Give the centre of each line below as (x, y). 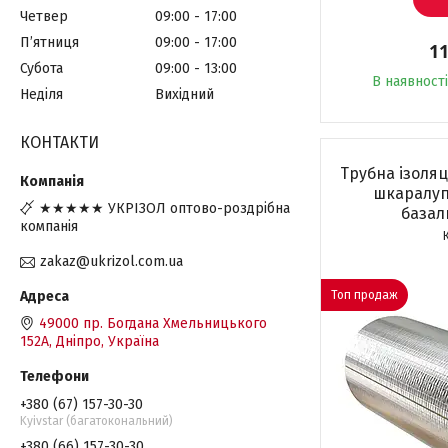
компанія (49, 226)
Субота (41, 68)
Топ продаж (364, 295)
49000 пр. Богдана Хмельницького (153, 323)
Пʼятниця (49, 43)
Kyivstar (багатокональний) (96, 420)
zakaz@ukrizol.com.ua (111, 261)
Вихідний (184, 94)
